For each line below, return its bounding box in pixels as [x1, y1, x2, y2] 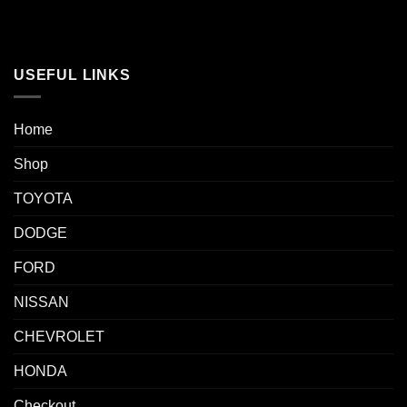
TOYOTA [14, 191, 73, 207]
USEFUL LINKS [14, 66, 131, 83]
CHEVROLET [14, 329, 104, 345]
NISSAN [14, 294, 69, 311]
